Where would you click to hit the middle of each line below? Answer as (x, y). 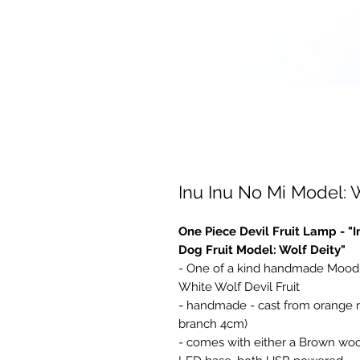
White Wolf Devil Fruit (239, 287)
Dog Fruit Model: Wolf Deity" (262, 250)
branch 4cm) (213, 324)
